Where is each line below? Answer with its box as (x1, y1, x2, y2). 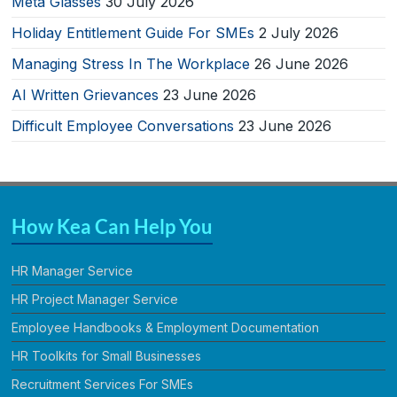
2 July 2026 (259, 23, 339, 42)
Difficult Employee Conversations (12, 116, 235, 135)
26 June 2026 (254, 54, 349, 73)
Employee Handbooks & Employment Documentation (12, 319, 320, 335)
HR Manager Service (12, 262, 134, 278)
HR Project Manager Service (12, 291, 179, 307)
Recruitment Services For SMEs (12, 376, 194, 392)
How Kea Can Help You (12, 214, 214, 238)
